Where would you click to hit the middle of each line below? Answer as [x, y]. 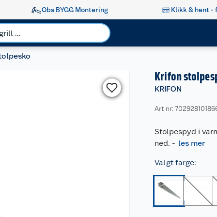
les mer [192, 143]
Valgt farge [175, 163]
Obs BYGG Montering [75, 9]
